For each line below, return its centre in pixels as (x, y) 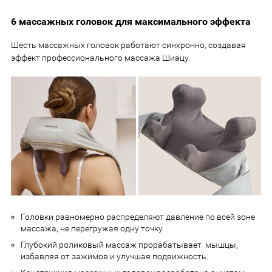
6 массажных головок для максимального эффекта (132, 22)
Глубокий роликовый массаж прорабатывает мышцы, (129, 244)
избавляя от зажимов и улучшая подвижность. (114, 256)
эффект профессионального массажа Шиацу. (100, 57)
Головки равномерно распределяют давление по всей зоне (138, 216)
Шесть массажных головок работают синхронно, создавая (128, 45)
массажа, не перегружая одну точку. (92, 228)
